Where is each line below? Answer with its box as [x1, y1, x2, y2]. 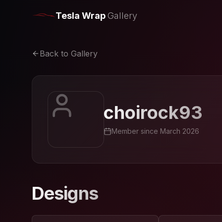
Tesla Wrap [55, 10, 106, 21]
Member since [111, 127, 160, 135]
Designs [32, 182, 98, 204]
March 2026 [160, 127, 199, 135]
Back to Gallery [40, 49, 98, 58]
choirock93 [104, 102, 203, 123]
